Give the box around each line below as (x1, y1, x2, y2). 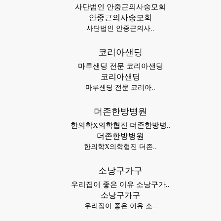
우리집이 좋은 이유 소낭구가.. (71, 181, 170, 188)
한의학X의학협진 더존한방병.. (70, 121, 171, 129)
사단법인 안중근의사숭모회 (75, 3, 166, 11)
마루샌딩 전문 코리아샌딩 (77, 62, 163, 70)
